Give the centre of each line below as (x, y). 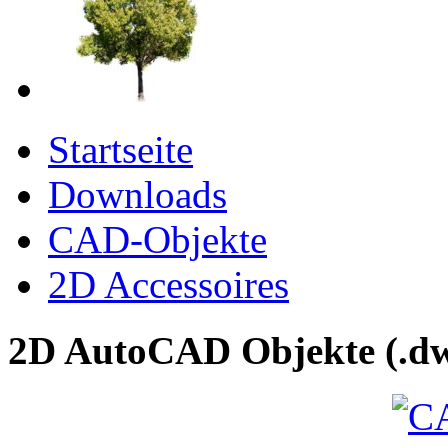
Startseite (120, 149)
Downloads (137, 194)
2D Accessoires (168, 284)
